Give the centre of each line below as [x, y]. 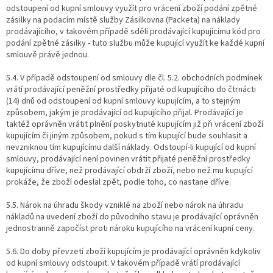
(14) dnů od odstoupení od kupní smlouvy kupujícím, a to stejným [123, 101]
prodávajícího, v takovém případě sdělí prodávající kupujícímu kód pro [133, 31]
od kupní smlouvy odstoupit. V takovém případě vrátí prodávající [123, 263]
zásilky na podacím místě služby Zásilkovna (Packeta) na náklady [123, 20]
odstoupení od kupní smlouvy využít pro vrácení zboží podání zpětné [132, 8]
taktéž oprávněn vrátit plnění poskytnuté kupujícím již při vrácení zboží [135, 124]
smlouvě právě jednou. [48, 55]
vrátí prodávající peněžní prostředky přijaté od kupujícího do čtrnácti [131, 89]
